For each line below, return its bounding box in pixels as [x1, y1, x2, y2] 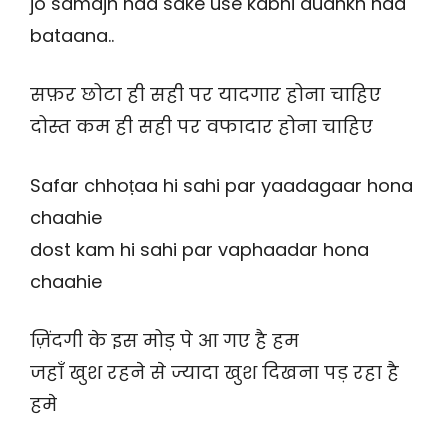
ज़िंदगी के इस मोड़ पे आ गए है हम [30, 328, 299, 354]
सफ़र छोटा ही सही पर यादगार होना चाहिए [30, 82, 381, 108]
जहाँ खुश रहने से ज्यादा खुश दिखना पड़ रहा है [30, 360, 399, 386]
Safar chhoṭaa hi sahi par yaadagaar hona [30, 173, 413, 199]
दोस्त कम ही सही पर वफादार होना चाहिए [30, 114, 373, 140]
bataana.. [30, 23, 114, 49]
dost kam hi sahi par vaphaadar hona [30, 237, 369, 263]
